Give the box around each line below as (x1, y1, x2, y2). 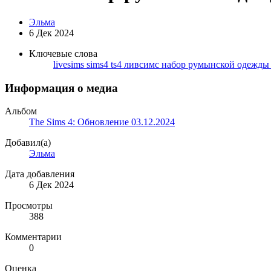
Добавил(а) (5, 137, 51, 148)
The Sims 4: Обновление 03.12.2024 (29, 117, 175, 128)
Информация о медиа (5, 81, 118, 94)
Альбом (5, 106, 37, 117)
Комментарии (5, 232, 62, 243)
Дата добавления (5, 169, 74, 180)
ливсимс (124, 59, 162, 70)
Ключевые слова (29, 48, 97, 59)
